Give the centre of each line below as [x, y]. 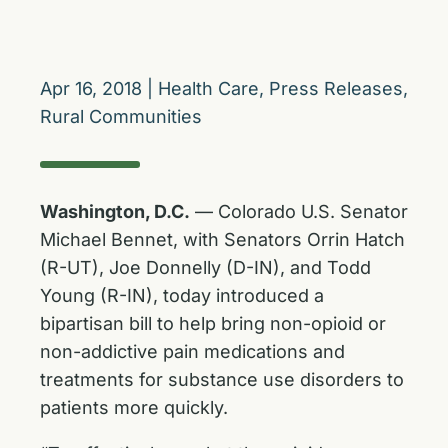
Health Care [208, 88]
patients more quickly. [134, 407]
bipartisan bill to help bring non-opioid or [213, 323]
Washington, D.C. [115, 211]
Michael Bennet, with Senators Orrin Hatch [222, 239]
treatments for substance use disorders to [222, 379]
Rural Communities [121, 116]
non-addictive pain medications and [192, 351]
